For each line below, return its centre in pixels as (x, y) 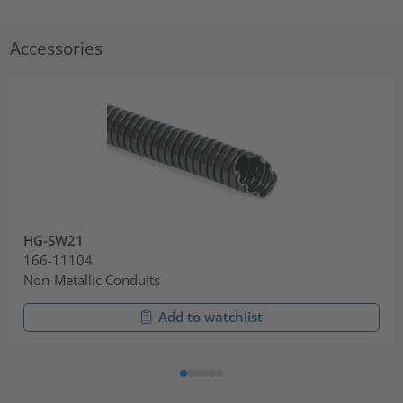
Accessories (57, 49)
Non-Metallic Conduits (92, 279)
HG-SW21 (54, 240)
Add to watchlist (210, 317)
